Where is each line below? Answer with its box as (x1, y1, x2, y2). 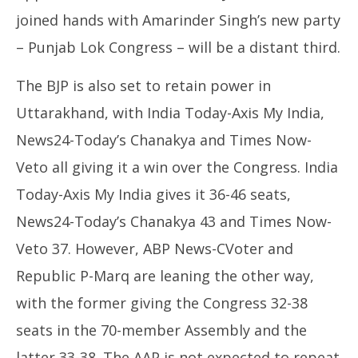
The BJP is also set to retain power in (16, 76, 271, 95)
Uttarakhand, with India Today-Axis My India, (16, 103, 324, 122)
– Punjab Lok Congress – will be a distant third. (16, 38, 340, 57)
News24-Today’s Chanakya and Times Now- (16, 130, 312, 149)
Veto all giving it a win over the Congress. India (16, 157, 338, 177)
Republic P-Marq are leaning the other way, (16, 266, 314, 285)
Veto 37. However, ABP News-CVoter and (16, 239, 293, 258)
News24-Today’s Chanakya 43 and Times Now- (16, 212, 332, 231)
